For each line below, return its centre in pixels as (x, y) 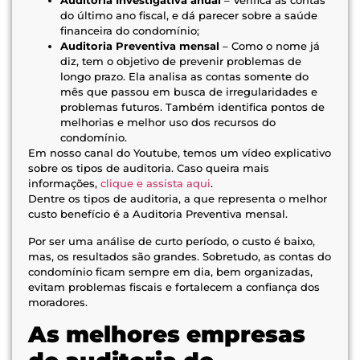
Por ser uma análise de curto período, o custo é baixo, (172, 241)
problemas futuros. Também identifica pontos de (192, 107)
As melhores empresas (167, 334)
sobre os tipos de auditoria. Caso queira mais (149, 168)
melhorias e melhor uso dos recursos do (168, 123)
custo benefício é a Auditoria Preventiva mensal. (160, 214)
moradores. (58, 302)
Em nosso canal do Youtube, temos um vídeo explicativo (180, 153)
